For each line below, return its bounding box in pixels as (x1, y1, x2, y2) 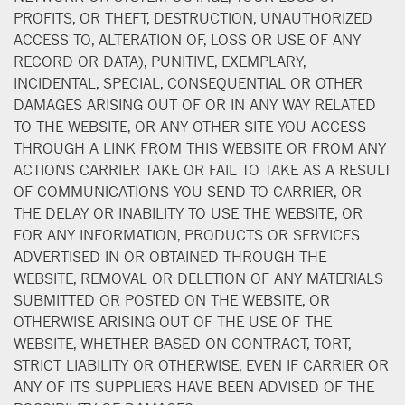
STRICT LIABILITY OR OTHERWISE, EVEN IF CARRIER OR (14, 355, 389, 374)
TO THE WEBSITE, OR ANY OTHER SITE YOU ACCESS (14, 117, 366, 136)
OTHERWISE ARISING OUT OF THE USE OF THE (14, 312, 332, 331)
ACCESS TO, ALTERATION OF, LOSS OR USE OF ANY (14, 30, 361, 49)
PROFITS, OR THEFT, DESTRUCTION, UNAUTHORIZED (14, 8, 372, 27)
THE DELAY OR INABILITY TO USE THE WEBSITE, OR (14, 203, 363, 222)
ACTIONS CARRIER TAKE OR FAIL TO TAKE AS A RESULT (14, 160, 391, 179)
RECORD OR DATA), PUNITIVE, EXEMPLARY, (14, 52, 306, 71)
